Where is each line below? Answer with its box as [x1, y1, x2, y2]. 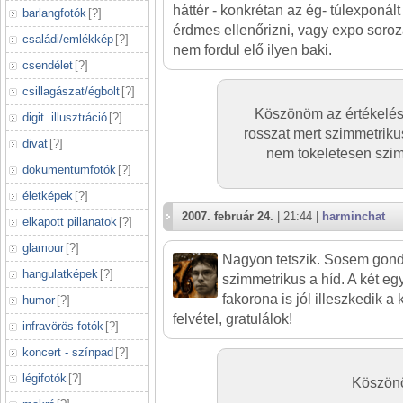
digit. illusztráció [22, 111, 107, 124]
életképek [22, 189, 73, 202]
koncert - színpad [22, 345, 113, 359]
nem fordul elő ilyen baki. [173, 42, 332, 58]
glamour [22, 241, 64, 255]
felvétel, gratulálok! [173, 311, 292, 327]
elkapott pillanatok [22, 215, 117, 228]
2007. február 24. [182, 210, 273, 223]
